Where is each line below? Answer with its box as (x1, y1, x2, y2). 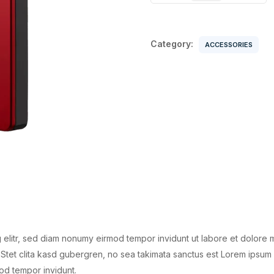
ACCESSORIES (205, 40, 253, 49)
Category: (150, 39, 196, 49)
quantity (190, 15, 223, 26)
